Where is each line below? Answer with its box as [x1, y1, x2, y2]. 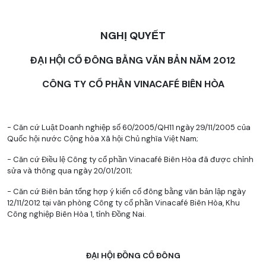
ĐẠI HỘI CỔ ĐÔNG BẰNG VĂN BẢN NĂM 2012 [30, 54, 236, 66]
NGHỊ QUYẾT [100, 28, 166, 43]
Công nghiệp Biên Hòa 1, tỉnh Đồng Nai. [7, 209, 146, 219]
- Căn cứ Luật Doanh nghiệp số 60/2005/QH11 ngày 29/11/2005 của [7, 122, 251, 132]
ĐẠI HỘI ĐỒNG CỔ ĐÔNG [85, 251, 180, 261]
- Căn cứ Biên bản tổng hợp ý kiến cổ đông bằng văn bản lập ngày [7, 186, 246, 197]
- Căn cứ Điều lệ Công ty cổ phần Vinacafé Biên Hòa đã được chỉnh [7, 154, 254, 164]
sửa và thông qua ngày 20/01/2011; [7, 166, 132, 176]
